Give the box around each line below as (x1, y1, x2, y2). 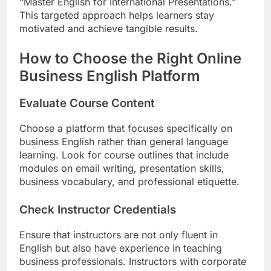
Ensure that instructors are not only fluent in (19, 228, 218, 241)
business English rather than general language (19, 135, 228, 148)
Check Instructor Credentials (19, 203, 176, 217)
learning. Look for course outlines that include (19, 149, 229, 162)
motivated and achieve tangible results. (19, 22, 198, 34)
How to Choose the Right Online (19, 49, 241, 67)
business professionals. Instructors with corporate (19, 255, 246, 267)
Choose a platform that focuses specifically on (19, 122, 232, 135)
